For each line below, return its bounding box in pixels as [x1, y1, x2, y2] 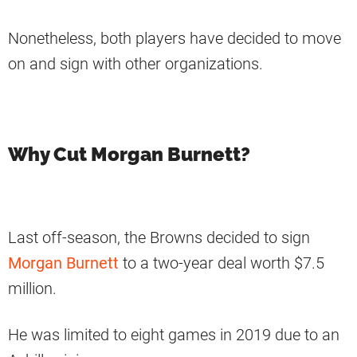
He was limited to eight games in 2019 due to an [8, 325, 339, 345]
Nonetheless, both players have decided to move [8, 29, 341, 49]
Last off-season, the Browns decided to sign [8, 228, 310, 248]
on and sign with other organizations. [8, 54, 263, 74]
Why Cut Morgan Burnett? [8, 143, 250, 167]
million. [8, 279, 57, 299]
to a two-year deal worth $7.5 [123, 253, 324, 273]
